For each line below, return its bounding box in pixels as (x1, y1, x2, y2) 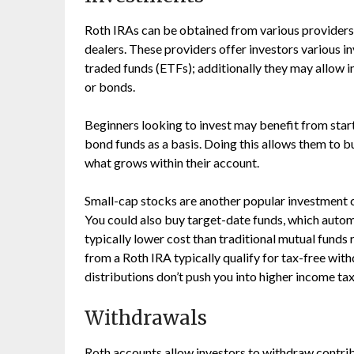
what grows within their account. (85, 155, 259, 170)
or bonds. (85, 79, 135, 94)
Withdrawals (85, 306, 207, 330)
